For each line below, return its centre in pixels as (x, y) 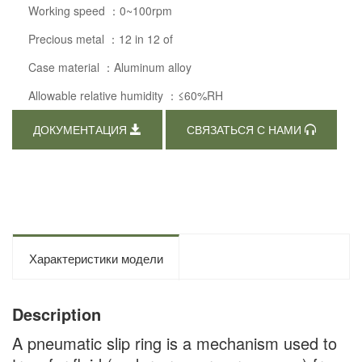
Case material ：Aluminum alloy (110, 67)
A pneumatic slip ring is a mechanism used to (175, 343)
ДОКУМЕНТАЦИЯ (82, 130)
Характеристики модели (96, 258)
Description (57, 314)
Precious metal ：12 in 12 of (101, 39)
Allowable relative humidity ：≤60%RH (126, 95)
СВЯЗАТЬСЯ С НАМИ (246, 130)
